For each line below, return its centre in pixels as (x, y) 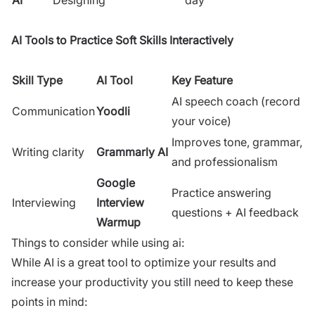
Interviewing (44, 202)
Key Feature (202, 80)
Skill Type (37, 80)
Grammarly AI (132, 152)
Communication (53, 111)
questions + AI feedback (235, 212)
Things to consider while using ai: (98, 242)
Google (116, 182)
